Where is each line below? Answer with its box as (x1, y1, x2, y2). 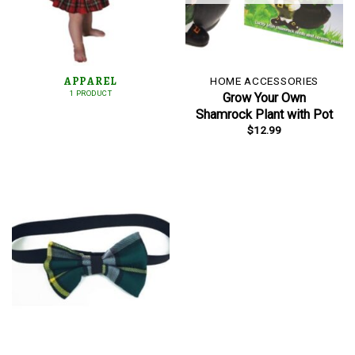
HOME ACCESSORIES (210, 74, 319, 87)
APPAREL (64, 73, 117, 89)
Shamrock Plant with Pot (196, 106, 333, 122)
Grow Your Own (223, 90, 306, 105)
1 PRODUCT (69, 89, 113, 98)
